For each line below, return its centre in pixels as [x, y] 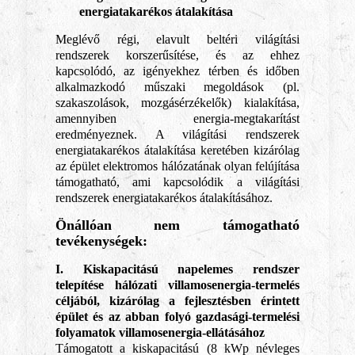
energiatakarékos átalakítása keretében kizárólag [177, 150]
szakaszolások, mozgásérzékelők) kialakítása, [177, 103]
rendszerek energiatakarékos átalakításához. [164, 198]
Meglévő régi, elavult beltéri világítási [177, 39]
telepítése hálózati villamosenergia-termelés [177, 285]
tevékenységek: [101, 241]
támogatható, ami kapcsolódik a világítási [177, 182]
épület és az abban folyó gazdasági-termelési [177, 317]
